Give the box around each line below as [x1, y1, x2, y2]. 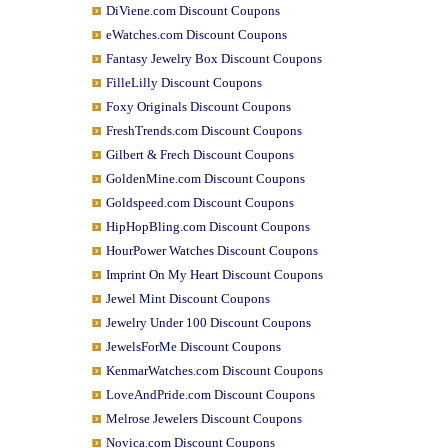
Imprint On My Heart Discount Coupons [105, 267, 323, 282]
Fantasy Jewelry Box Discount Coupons [105, 51, 322, 66]
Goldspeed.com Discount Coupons [105, 195, 294, 210]
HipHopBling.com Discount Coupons [105, 219, 310, 234]
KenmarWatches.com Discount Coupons [105, 363, 323, 378]
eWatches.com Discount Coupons [105, 27, 287, 42]
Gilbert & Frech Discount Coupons [105, 147, 294, 162]
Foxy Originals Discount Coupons [105, 99, 291, 114]
